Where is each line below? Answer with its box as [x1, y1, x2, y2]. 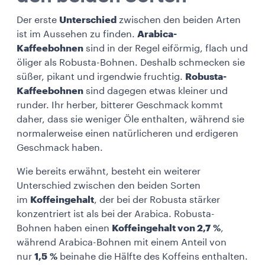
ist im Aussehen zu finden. [17, 29, 137, 39]
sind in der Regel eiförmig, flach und [83, 43, 248, 53]
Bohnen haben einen [17, 223, 112, 233]
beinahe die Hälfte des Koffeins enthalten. [57, 251, 248, 261]
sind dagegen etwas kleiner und [83, 86, 228, 96]
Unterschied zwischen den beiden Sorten [17, 180, 201, 190]
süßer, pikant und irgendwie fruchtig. [17, 72, 185, 82]
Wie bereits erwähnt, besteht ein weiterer [17, 166, 201, 176]
